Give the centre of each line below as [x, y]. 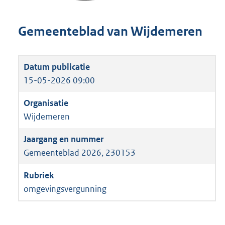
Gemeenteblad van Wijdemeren [110, 32]
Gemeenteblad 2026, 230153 [80, 152]
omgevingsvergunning [65, 189]
